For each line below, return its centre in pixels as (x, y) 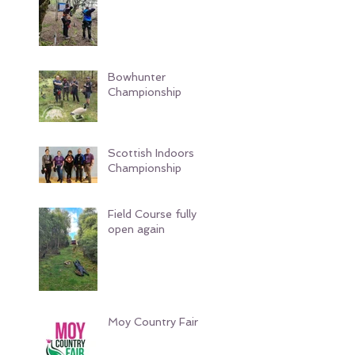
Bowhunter (137, 77)
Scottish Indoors (151, 153)
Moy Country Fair (153, 322)
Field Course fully (152, 214)
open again (136, 229)
